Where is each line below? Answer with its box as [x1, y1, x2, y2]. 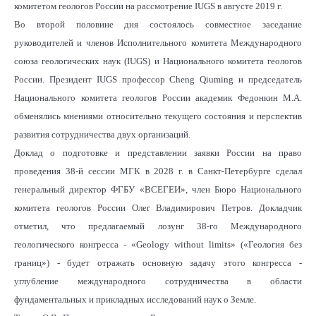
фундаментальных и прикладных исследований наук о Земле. [14, 293, 256, 305]
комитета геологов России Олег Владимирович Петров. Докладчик [14, 202, 302, 213]
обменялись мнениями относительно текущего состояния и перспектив [14, 110, 302, 121]
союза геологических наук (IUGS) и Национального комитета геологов [14, 55, 302, 66]
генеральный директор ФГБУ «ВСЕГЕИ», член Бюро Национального [14, 183, 302, 195]
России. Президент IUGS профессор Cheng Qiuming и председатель [14, 73, 302, 85]
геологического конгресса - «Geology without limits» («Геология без [14, 238, 302, 250]
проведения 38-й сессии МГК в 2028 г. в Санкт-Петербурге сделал [14, 165, 302, 176]
